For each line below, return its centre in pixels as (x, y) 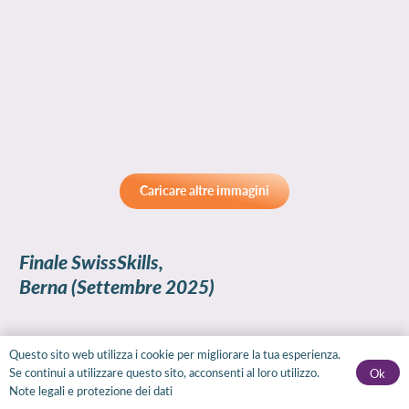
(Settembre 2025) (141, 286)
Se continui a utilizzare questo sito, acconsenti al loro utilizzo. (164, 372)
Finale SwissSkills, (91, 261)
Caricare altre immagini (204, 191)
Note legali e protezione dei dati (91, 390)
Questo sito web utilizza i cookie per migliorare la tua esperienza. (175, 354)
